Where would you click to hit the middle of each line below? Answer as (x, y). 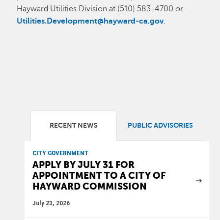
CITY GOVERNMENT (61, 153)
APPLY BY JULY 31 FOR (84, 165)
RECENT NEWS (74, 126)
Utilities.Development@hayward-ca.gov (90, 21)
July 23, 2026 (51, 203)
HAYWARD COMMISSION (90, 187)
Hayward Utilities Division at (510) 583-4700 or (100, 9)
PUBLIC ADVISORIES (160, 126)
